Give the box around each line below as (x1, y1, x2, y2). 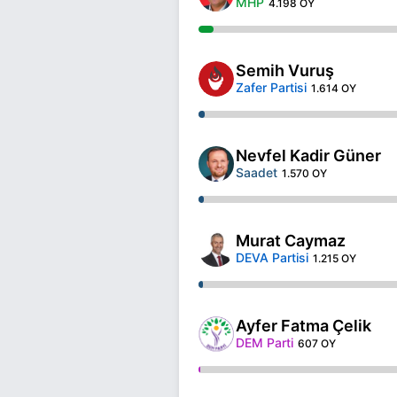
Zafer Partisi (236, 79, 307, 95)
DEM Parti (236, 334, 293, 350)
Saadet (236, 164, 277, 180)
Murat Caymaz (236, 230, 346, 250)
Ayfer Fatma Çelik (236, 315, 371, 335)
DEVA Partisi (236, 249, 308, 265)
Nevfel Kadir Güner (236, 145, 381, 165)
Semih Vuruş (236, 60, 334, 80)
